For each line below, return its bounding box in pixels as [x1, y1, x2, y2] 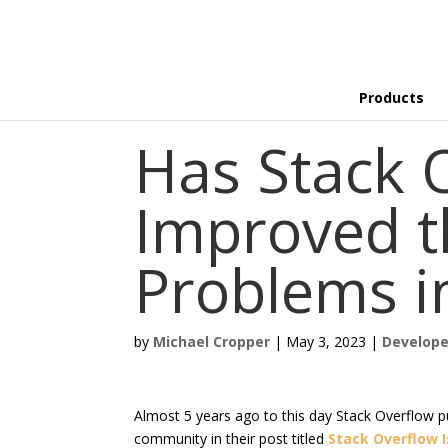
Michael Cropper [153, 332, 271, 351]
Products [359, 88, 424, 107]
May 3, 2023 [286, 332, 367, 351]
